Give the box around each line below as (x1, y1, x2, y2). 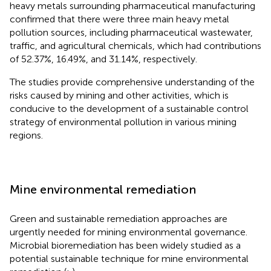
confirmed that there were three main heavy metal (10, 13, 229, 25)
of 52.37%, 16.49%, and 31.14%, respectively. (10, 53, 197, 65)
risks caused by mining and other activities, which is (10, 89, 229, 101)
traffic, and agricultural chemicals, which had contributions (10, 39, 261, 51)
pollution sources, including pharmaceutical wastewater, (10, 26, 253, 38)
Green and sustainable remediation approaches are (10, 212, 227, 224)
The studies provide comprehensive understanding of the (10, 76, 255, 88)
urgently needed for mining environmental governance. (10, 226, 247, 238)
